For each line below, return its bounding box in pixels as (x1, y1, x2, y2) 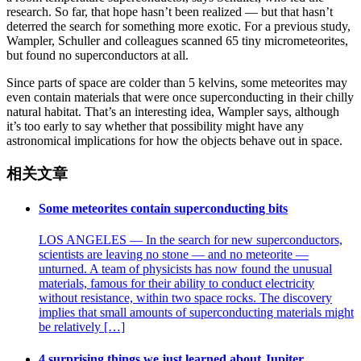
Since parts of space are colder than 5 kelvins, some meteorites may (6, 76, 347, 90)
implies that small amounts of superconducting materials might (39, 305, 354, 320)
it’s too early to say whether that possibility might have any (6, 119, 304, 134)
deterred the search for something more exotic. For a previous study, (6, 19, 351, 34)
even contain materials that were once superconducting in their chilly (6, 90, 354, 105)
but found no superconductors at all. (6, 48, 189, 63)
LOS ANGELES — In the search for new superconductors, (39, 233, 342, 247)
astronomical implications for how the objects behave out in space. (6, 134, 342, 148)
